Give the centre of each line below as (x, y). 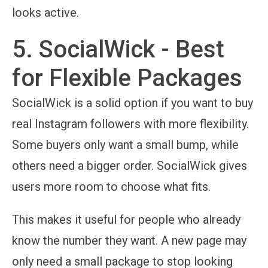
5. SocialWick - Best (118, 49)
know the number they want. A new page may (129, 240)
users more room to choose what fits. (111, 186)
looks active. (45, 12)
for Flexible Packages (127, 78)
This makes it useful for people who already (126, 219)
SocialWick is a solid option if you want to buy (133, 103)
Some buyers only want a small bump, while (125, 144)
